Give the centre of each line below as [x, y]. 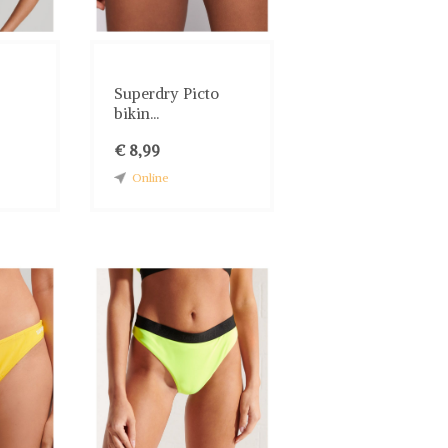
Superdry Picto [167, 93]
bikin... [137, 113]
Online [151, 177]
